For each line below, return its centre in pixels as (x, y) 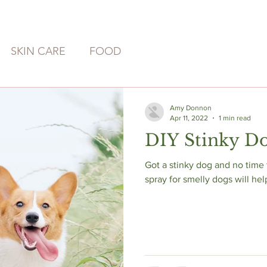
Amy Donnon (191, 108)
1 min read (235, 118)
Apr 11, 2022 (189, 118)
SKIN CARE (38, 51)
